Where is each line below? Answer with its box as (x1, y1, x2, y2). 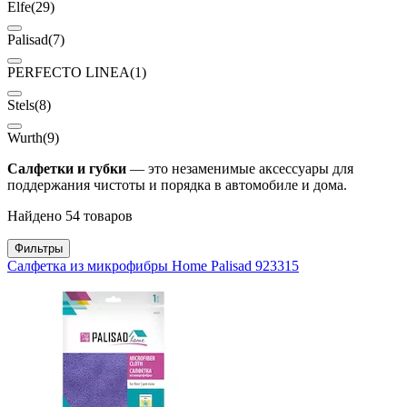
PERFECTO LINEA (7, 65, 130, 81)
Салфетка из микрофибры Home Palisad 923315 (7, 258, 299, 274)
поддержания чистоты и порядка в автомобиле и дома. (7, 177, 347, 194)
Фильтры (15, 242, 63, 256)
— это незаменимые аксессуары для (126, 161, 353, 177)
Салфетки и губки (7, 161, 126, 177)
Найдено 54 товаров (7, 208, 133, 224)
